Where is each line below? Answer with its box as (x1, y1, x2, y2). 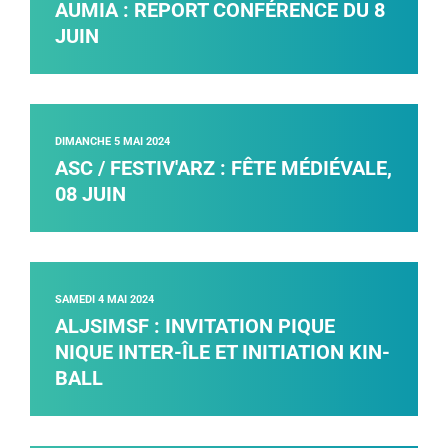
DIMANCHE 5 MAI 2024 (55, 135, 170, 149)
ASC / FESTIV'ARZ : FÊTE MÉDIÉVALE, (55, 156, 392, 181)
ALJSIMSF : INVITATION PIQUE (55, 314, 335, 339)
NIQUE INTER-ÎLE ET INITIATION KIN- (55, 340, 390, 365)
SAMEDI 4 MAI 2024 (55, 293, 154, 307)
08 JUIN (55, 182, 126, 207)
